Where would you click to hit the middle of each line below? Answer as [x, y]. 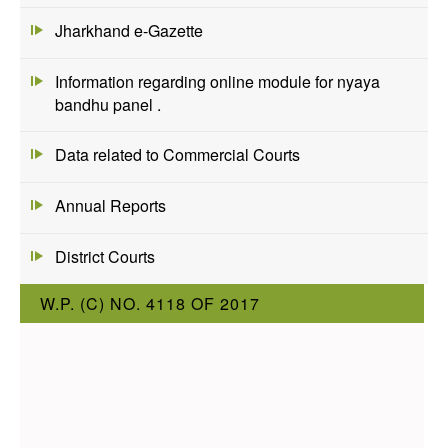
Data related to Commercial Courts [177, 155]
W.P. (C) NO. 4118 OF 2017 [150, 303]
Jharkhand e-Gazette [129, 30]
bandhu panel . [108, 104]
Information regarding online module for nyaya [217, 81]
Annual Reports [110, 206]
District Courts [105, 256]
